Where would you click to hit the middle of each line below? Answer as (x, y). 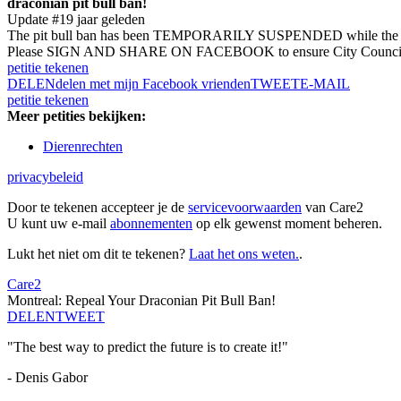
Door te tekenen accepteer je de (98, 208)
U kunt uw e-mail (59, 224)
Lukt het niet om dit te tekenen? (98, 254)
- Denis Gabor (47, 378)
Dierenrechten (83, 147)
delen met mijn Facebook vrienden (153, 84)
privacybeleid (45, 177)
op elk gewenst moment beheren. (287, 224)
